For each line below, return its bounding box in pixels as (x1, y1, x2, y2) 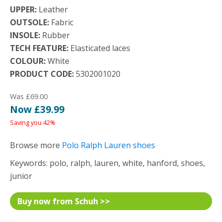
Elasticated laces (68, 43, 130, 54)
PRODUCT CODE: (10, 68, 74, 79)
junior (10, 170, 32, 181)
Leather (37, 4, 68, 15)
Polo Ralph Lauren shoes (62, 140, 155, 151)
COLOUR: (10, 55, 46, 66)
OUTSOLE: (10, 17, 49, 28)
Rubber (40, 30, 70, 41)
